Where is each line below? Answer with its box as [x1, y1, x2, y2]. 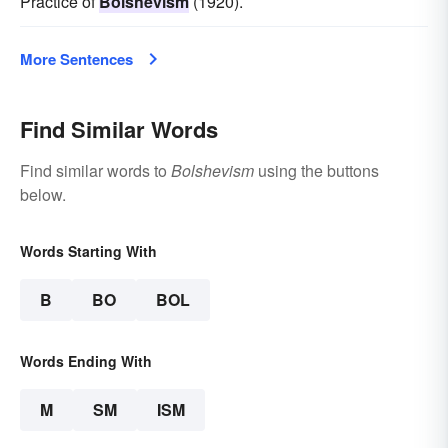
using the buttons [254, 158, 379, 182]
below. [20, 182, 66, 206]
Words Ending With [20, 350, 152, 371]
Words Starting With [20, 240, 157, 261]
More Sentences [20, 47, 133, 70]
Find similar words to [20, 158, 171, 182]
